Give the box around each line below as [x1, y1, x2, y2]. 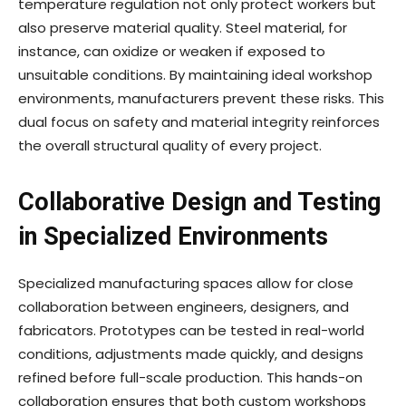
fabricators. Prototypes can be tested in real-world [18, 321, 364, 341]
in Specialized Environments [18, 222, 328, 252]
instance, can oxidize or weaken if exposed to [18, 42, 325, 62]
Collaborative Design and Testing [18, 188, 381, 217]
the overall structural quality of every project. [18, 136, 322, 156]
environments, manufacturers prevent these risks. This [18, 89, 384, 109]
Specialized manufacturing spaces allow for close [18, 274, 353, 294]
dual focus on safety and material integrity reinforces [18, 112, 380, 132]
